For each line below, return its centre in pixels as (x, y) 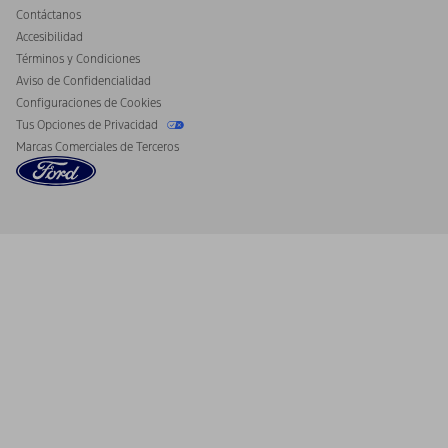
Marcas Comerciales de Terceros (97, 146)
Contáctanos (48, 14)
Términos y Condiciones (78, 58)
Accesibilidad (49, 36)
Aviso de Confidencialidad (83, 80)
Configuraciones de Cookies (88, 102)
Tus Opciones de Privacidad (88, 124)
